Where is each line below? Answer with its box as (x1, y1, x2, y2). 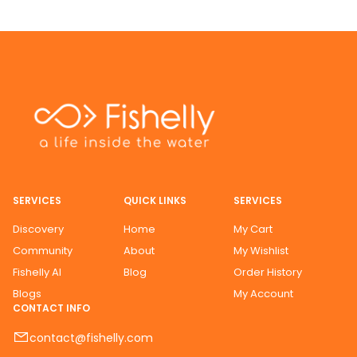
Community (13, 242, 73, 258)
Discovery (13, 221, 64, 237)
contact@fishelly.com (29, 330, 153, 347)
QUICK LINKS (123, 194, 186, 208)
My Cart (233, 221, 273, 237)
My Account (233, 285, 294, 301)
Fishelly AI (13, 264, 61, 280)
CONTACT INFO (13, 300, 90, 315)
